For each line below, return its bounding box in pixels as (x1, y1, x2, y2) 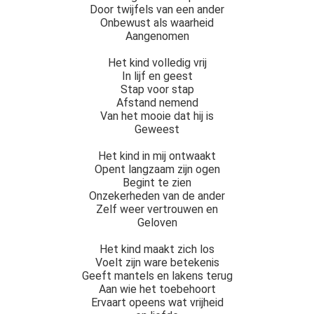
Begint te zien (123, 175, 191, 189)
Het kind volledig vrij (107, 55, 207, 69)
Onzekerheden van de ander (89, 189, 225, 203)
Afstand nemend (116, 95, 198, 109)
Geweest (135, 122, 179, 136)
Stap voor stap (120, 82, 194, 96)
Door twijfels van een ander (90, 2, 224, 16)
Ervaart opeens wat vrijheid (90, 295, 224, 309)
